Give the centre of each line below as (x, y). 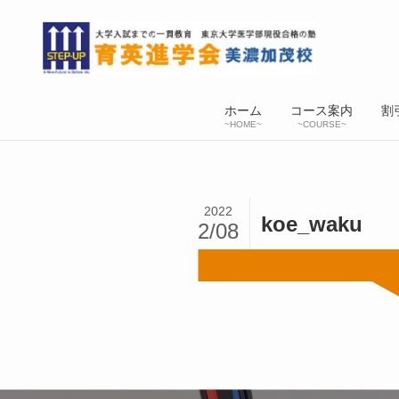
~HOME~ (243, 125)
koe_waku (312, 224)
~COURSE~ (322, 125)
